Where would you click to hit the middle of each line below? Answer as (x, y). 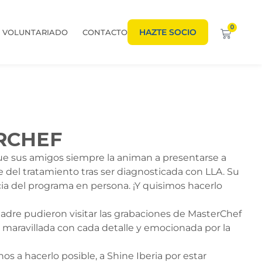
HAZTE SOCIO (168, 32)
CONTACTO (105, 32)
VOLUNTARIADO (35, 32)
